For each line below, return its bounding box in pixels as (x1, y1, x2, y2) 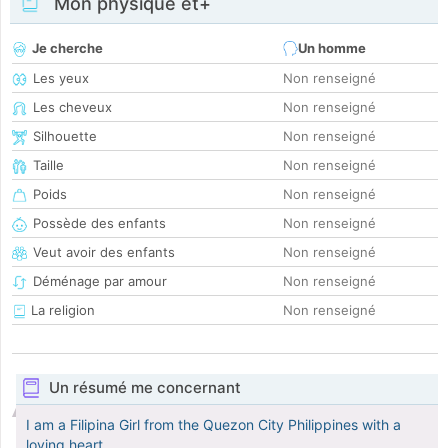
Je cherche (32, 40, 103, 57)
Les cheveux (33, 99, 112, 116)
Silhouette (33, 128, 97, 145)
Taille (33, 157, 64, 174)
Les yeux (33, 70, 89, 87)
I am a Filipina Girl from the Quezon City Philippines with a (26, 416, 401, 434)
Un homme (298, 40, 366, 57)
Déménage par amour (33, 273, 167, 290)
